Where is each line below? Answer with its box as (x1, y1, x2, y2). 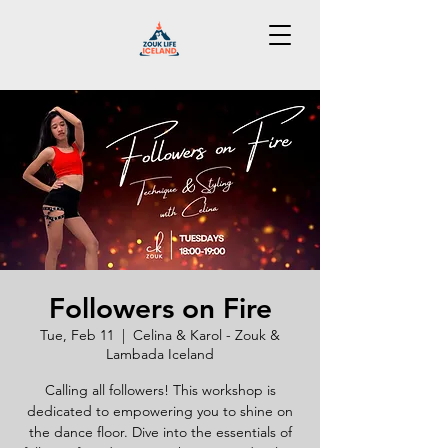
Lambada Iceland (106, 345, 214, 363)
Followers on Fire (48, 291, 272, 325)
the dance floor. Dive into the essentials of (28, 423, 292, 441)
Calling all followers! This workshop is (44, 381, 276, 399)
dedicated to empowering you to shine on (27, 402, 293, 420)
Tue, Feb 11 (40, 326, 114, 344)
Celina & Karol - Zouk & (133, 326, 280, 344)
